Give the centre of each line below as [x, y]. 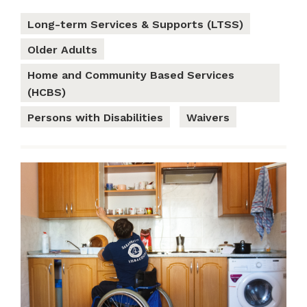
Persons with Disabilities [95, 118]
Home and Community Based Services [131, 75]
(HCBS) [47, 93]
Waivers [208, 118]
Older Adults [62, 50]
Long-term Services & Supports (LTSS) [135, 25]
